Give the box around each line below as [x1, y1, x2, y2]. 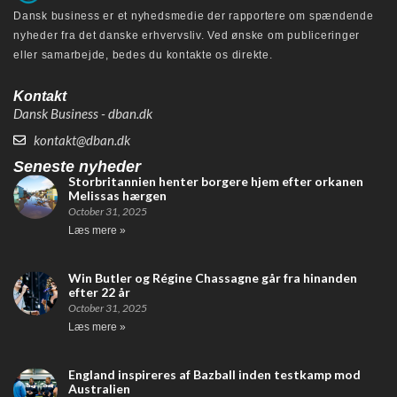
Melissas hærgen [68, 187, 167, 203]
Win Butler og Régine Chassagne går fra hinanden [68, 269, 357, 285]
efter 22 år [68, 284, 130, 300]
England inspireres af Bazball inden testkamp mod [68, 366, 361, 382]
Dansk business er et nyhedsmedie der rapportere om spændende [13, 9, 374, 22]
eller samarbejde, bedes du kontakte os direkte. [13, 48, 273, 61]
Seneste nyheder [13, 157, 141, 175]
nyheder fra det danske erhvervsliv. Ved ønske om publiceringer [13, 28, 361, 42]
